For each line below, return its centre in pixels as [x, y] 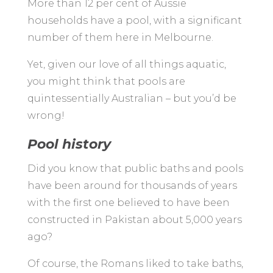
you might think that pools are [106, 82]
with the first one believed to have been [128, 203]
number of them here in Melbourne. [120, 38]
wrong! [46, 116]
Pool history [73, 144]
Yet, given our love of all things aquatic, [126, 65]
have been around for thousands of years [132, 186]
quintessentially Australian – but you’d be [132, 99]
